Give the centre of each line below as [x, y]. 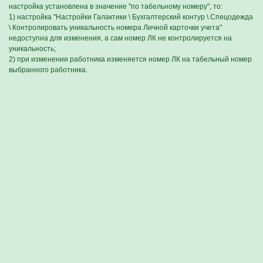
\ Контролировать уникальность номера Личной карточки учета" [115, 28]
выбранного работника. [48, 70]
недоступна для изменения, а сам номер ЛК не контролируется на [120, 38]
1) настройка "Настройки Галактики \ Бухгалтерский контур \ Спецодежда [131, 17]
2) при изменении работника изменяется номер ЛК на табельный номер [130, 59]
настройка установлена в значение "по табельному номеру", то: [116, 6]
